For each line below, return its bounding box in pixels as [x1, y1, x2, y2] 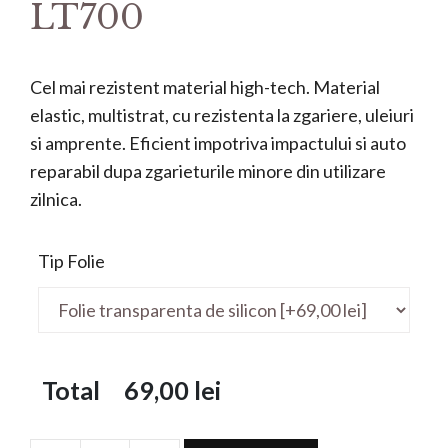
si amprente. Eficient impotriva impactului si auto [30, 131, 406, 154]
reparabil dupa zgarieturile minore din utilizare [30, 159, 386, 182]
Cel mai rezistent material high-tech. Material [30, 75, 380, 98]
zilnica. [30, 187, 82, 210]
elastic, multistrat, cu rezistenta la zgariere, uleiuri [30, 103, 414, 126]
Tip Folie [38, 249, 105, 272]
